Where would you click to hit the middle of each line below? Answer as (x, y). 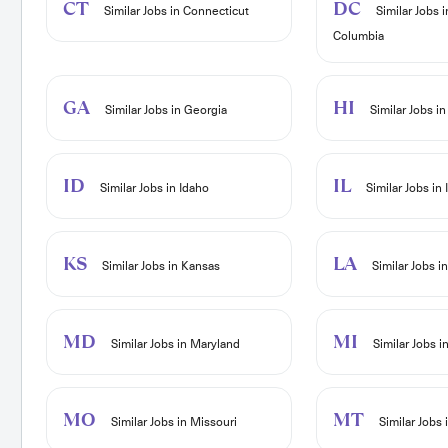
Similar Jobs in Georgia (164, 110)
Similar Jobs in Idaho (152, 188)
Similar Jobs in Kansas (159, 266)
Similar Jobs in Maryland (173, 344)
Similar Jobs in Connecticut (174, 11)
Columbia (359, 36)
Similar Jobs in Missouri (172, 422)
